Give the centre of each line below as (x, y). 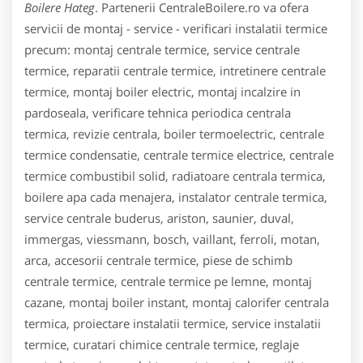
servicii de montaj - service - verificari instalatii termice (176, 28)
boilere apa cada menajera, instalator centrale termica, (176, 196)
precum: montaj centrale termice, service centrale (162, 49)
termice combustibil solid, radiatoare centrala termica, (175, 175)
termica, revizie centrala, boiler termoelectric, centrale (174, 133)
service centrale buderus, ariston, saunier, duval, (159, 218)
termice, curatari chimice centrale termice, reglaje (162, 344)
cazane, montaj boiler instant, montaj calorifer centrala (177, 302)
